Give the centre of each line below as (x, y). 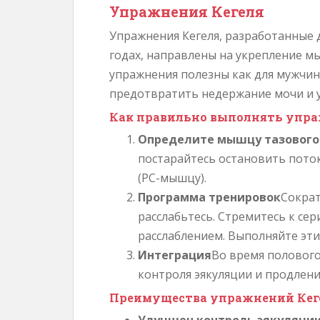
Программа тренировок (209, 197)
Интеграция (175, 255)
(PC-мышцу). (172, 178)
